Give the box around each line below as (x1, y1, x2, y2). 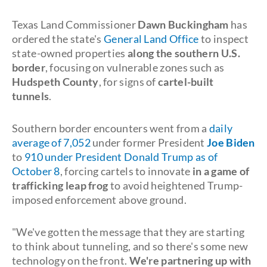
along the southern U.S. (125, 46, 240, 60)
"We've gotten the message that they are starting (12, 225, 245, 238)
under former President (90, 136, 207, 149)
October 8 (12, 164, 60, 178)
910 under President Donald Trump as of (24, 150, 218, 163)
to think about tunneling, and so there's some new (12, 240, 249, 253)
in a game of (190, 164, 250, 178)
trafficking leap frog (12, 179, 108, 192)
